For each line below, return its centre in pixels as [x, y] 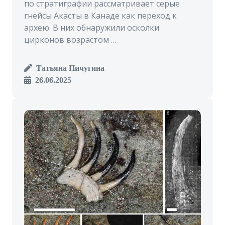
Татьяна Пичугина [68, 68]
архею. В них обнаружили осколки [92, 28]
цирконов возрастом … [70, 40]
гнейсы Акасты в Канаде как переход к [100, 16]
